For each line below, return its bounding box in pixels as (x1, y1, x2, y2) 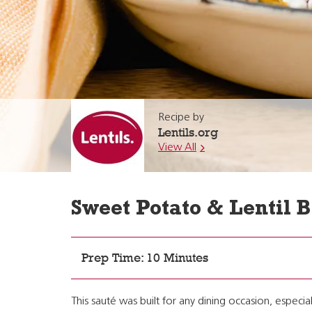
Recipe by (158, 112, 204, 123)
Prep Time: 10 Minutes (81, 251, 208, 265)
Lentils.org (158, 125, 218, 139)
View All (158, 142, 196, 153)
